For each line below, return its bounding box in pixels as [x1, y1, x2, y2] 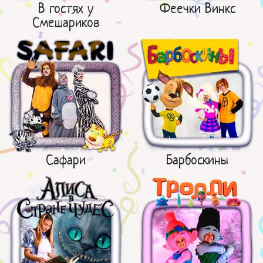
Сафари [46, 150, 86, 168]
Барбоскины [166, 150, 228, 168]
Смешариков [32, 13, 100, 31]
